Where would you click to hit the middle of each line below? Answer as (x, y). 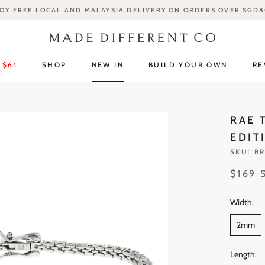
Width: (242, 202)
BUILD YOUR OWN (188, 65)
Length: (243, 254)
